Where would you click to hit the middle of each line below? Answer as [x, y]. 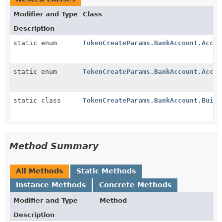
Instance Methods [51, 185]
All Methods [39, 171]
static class [39, 100]
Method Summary [54, 146]
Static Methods [106, 171]
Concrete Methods [135, 185]
